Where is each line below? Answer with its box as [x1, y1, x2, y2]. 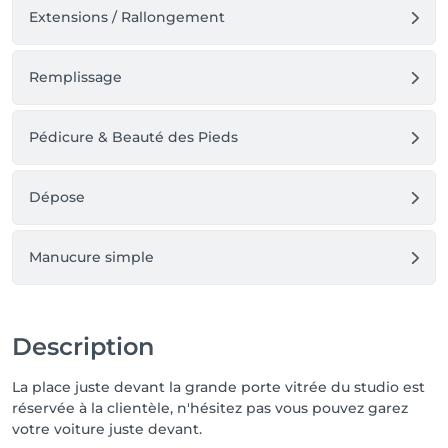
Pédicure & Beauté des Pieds [29, 128, 238, 146]
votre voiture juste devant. [12, 420, 202, 438]
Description [12, 332, 154, 361]
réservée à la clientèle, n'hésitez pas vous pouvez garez [12, 399, 408, 417]
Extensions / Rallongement [29, 8, 225, 26]
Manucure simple [29, 248, 154, 266]
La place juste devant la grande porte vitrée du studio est [12, 378, 425, 396]
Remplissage [29, 68, 122, 86]
